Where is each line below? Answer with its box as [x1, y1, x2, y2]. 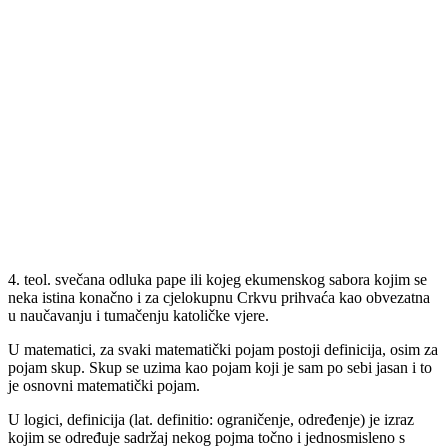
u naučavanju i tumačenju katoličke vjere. [8, 306, 269, 324]
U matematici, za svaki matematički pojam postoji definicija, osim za [8, 340, 438, 358]
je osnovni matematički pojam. [8, 376, 200, 394]
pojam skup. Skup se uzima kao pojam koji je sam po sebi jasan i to [8, 358, 432, 376]
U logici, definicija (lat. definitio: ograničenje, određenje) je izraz [8, 410, 414, 428]
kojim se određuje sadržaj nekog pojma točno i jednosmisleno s [8, 428, 405, 446]
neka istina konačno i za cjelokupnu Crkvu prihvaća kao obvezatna [8, 288, 430, 306]
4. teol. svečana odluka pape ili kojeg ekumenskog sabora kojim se [8, 270, 427, 288]
